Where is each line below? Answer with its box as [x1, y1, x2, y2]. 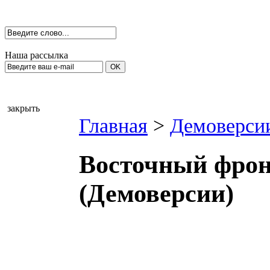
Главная [79, 115, 148, 137]
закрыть [5, 103, 42, 113]
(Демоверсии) [79, 180, 234, 208]
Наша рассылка [5, 50, 68, 60]
